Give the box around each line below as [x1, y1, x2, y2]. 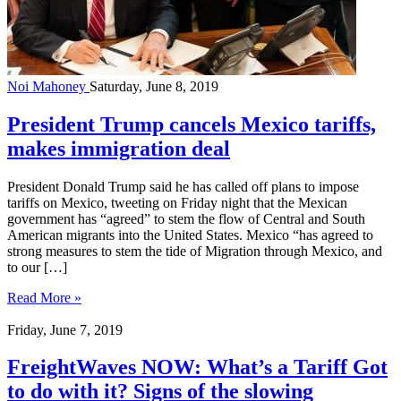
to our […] [7, 259, 67, 275]
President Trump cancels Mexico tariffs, [7, 112, 376, 136]
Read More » [7, 289, 81, 305]
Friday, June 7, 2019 [7, 321, 123, 337]
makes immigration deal [7, 136, 230, 160]
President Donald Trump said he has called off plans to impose [7, 178, 359, 194]
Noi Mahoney [7, 78, 90, 94]
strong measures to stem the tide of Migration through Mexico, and [7, 243, 382, 259]
